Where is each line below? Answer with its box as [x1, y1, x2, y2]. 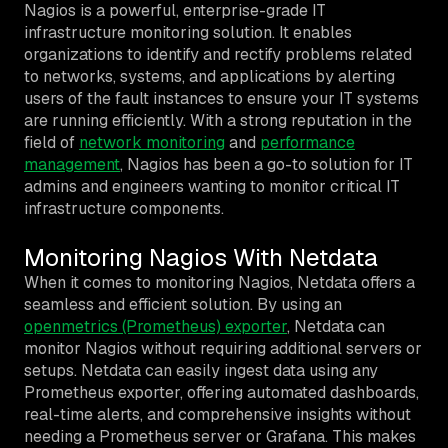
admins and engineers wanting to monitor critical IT [24, 175, 400, 197]
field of [24, 131, 79, 153]
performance [260, 131, 355, 153]
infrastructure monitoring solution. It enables [24, 21, 352, 43]
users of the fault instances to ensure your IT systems [24, 87, 419, 109]
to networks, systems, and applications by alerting [24, 65, 395, 87]
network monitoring [79, 131, 225, 153]
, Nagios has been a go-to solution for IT [120, 153, 413, 175]
